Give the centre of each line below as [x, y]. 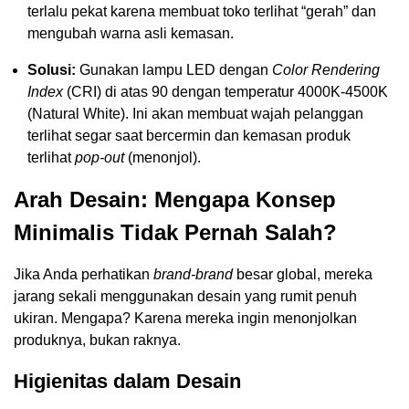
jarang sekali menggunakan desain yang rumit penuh [185, 297]
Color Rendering [326, 70]
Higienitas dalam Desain [127, 382]
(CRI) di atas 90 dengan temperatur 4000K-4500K [225, 92]
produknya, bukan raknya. [97, 341]
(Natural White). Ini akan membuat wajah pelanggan [195, 114]
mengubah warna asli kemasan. [131, 34]
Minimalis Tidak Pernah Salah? [175, 233]
